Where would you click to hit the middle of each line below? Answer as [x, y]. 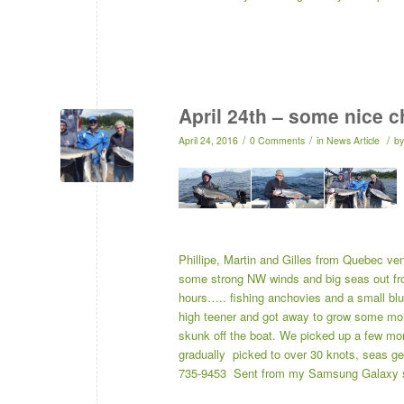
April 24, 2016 [208, 140]
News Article [353, 140]
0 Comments [277, 140]
